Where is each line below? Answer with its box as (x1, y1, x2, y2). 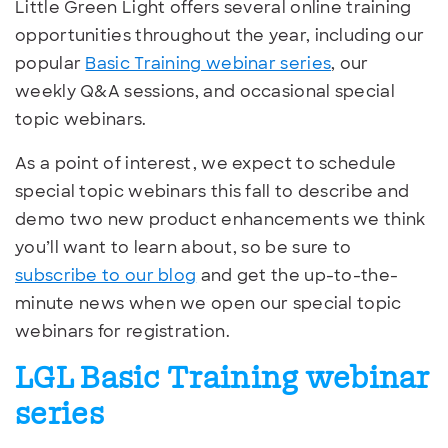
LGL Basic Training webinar (15, 358, 430, 400)
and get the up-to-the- (196, 264, 399, 286)
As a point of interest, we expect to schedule (15, 152, 397, 174)
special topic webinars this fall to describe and (15, 180, 410, 202)
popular (15, 52, 86, 74)
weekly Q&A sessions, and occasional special (15, 80, 395, 102)
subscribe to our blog (15, 264, 197, 286)
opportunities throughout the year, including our (15, 24, 425, 46)
